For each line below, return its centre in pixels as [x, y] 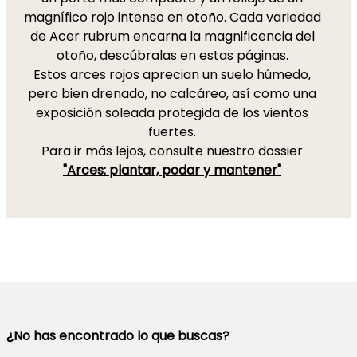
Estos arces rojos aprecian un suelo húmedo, [172, 75]
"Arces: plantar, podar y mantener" [172, 170]
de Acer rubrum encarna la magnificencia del [172, 36]
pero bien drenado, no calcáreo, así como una [172, 94]
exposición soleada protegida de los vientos [172, 113]
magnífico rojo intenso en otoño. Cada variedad [172, 17]
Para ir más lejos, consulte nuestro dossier [172, 151]
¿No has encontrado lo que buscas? [118, 336]
